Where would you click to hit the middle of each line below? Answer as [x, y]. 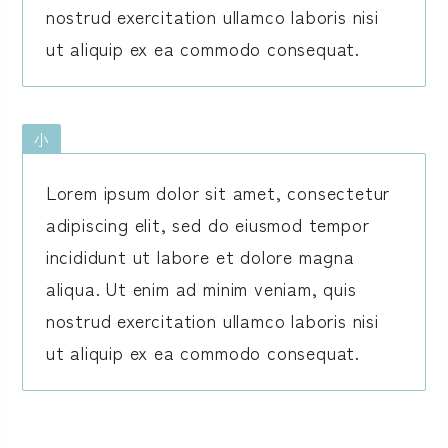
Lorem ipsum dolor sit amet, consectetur [218, 191]
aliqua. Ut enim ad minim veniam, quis [201, 287]
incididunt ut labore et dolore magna [200, 255]
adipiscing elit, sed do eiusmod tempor [207, 223]
